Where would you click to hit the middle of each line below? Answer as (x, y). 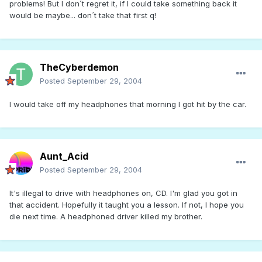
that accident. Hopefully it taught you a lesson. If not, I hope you (127, 205)
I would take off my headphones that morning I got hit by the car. (128, 104)
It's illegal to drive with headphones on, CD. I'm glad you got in (123, 193)
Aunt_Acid (64, 156)
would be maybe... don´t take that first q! (83, 15)
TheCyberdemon (79, 68)
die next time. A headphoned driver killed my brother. (106, 217)
